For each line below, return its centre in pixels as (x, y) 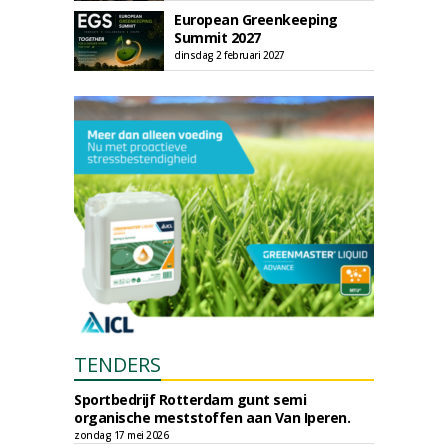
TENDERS (117, 364)
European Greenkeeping (256, 19)
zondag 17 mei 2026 (121, 435)
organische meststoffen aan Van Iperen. (212, 417)
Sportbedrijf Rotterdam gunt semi (190, 399)
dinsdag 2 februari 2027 (229, 55)
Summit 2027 (217, 37)
